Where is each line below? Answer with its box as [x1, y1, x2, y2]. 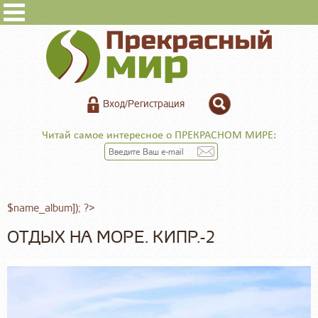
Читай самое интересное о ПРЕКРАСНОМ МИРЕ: [42, 130, 276, 142]
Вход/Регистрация [103, 98, 185, 110]
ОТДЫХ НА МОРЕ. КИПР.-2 [7, 226, 215, 248]
